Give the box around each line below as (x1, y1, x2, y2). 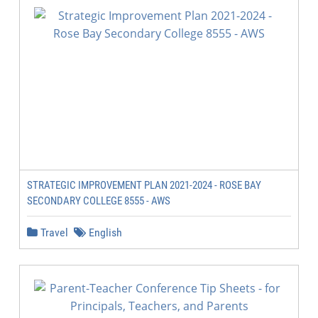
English (86, 226, 122, 239)
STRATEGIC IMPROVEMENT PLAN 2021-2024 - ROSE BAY (27, 179, 261, 192)
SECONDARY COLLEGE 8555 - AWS (27, 194, 170, 207)
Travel (38, 226, 68, 239)
